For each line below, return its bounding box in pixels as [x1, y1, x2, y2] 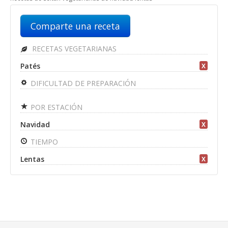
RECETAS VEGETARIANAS [30, 44, 117, 53]
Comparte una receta [31, 20, 120, 32]
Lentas [20, 154, 44, 164]
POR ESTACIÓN [28, 102, 82, 112]
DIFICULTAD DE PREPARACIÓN [28, 78, 136, 88]
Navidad [20, 120, 50, 129]
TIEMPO [28, 137, 58, 147]
